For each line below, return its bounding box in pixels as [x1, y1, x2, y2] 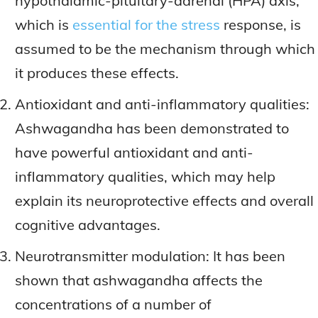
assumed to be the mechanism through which [15, 40, 315, 57]
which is [15, 16, 72, 33]
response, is [220, 16, 301, 33]
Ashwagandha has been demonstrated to [15, 119, 289, 137]
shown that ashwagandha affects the [15, 271, 263, 289]
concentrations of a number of [15, 295, 212, 313]
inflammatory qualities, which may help [15, 168, 275, 185]
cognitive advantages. [15, 216, 160, 234]
